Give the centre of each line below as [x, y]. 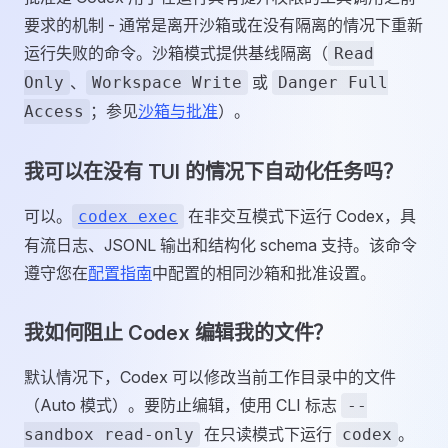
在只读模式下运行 [268, 434]
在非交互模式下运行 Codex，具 [300, 216]
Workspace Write [167, 82]
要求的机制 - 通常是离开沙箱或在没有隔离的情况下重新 [223, 25]
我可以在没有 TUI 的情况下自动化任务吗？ [213, 172]
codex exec [128, 216]
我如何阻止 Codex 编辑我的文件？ [179, 333]
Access [54, 111]
